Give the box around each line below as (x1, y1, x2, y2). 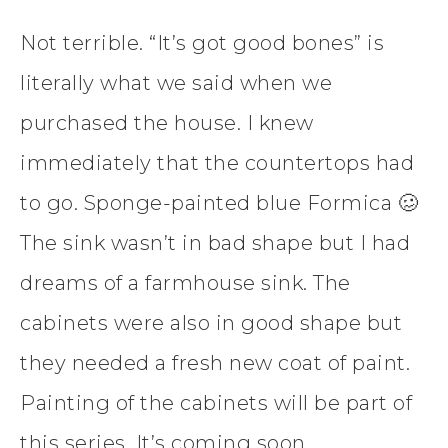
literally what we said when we (20, 71, 332, 96)
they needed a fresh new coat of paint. (20, 351, 410, 376)
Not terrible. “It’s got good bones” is (20, 31, 384, 56)
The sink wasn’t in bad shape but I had (20, 231, 410, 256)
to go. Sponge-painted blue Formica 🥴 (20, 191, 418, 216)
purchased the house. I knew (20, 111, 314, 136)
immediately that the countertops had (20, 151, 414, 176)
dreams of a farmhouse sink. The (20, 271, 351, 296)
